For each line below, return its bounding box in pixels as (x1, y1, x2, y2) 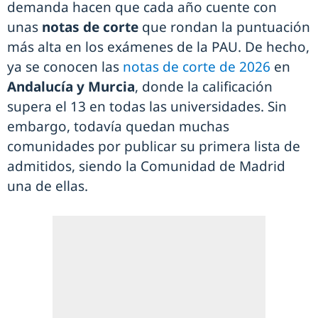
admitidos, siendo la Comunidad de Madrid (7, 156, 285, 175)
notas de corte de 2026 (123, 57, 274, 76)
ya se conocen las (7, 57, 123, 76)
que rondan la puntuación (138, 17, 310, 36)
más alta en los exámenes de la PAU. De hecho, (7, 37, 309, 56)
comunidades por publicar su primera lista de (7, 136, 300, 155)
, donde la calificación (135, 77, 273, 96)
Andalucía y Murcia (7, 77, 135, 96)
